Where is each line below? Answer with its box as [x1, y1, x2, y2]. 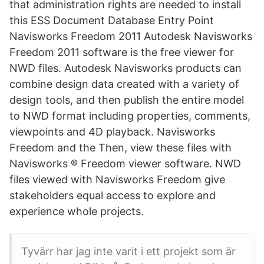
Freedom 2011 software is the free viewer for [9, 46, 234, 58]
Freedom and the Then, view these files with [9, 141, 232, 154]
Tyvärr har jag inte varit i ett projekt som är [21, 245, 236, 258]
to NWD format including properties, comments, [9, 110, 250, 122]
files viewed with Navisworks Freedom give [9, 173, 225, 186]
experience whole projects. [9, 205, 144, 217]
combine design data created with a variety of [9, 78, 239, 90]
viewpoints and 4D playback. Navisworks [9, 126, 215, 138]
